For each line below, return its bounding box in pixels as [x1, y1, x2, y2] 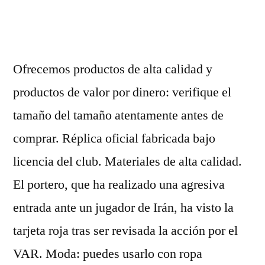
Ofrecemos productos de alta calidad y [13, 61, 212, 77]
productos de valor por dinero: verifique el [13, 84, 231, 101]
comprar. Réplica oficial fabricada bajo [13, 130, 215, 147]
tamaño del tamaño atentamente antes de [13, 107, 224, 124]
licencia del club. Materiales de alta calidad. [13, 153, 242, 170]
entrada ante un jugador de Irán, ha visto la [13, 199, 234, 216]
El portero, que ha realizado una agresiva [13, 176, 225, 193]
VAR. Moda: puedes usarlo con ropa [13, 245, 202, 262]
